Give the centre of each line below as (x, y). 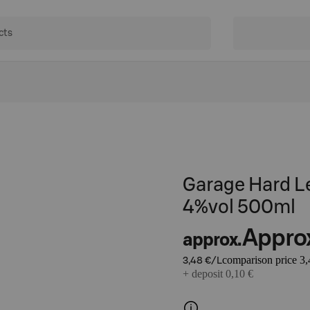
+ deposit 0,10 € (218, 274)
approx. (212, 240)
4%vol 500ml (239, 207)
